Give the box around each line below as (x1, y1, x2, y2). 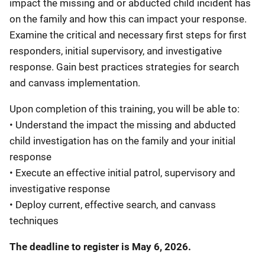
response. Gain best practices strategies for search (9, 60, 239, 73)
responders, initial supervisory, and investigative (9, 44, 222, 57)
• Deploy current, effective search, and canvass (9, 198, 216, 211)
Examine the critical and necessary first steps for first (9, 28, 247, 41)
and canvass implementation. (9, 76, 140, 89)
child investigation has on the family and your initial (9, 134, 235, 147)
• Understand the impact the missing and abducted (9, 118, 236, 131)
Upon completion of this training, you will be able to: (9, 102, 240, 115)
